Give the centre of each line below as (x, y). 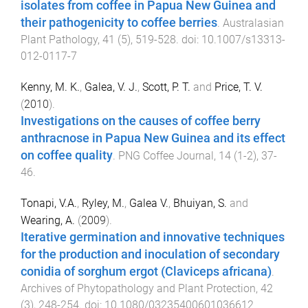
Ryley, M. (103, 203)
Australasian (253, 23)
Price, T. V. (239, 87)
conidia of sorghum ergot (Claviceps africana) (146, 272)
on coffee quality (67, 156)
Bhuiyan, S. (200, 203)
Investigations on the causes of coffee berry (141, 121)
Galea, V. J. (111, 87)
